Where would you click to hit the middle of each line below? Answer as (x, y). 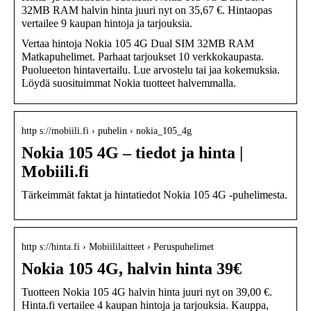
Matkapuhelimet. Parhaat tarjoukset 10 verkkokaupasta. (143, 57)
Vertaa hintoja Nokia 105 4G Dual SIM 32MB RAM (138, 44)
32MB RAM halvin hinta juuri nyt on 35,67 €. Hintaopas (147, 10)
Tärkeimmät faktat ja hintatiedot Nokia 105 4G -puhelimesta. (154, 195)
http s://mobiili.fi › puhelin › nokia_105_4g (107, 131)
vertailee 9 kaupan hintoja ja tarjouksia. (107, 24)
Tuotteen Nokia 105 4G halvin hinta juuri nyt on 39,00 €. (147, 292)
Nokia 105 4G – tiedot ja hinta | (132, 153)
